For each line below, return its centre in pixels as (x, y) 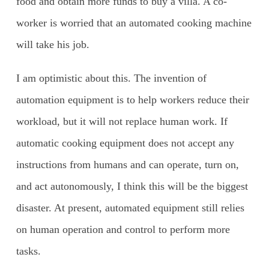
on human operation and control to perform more (123, 229)
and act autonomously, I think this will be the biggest (132, 186)
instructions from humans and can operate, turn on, (127, 164)
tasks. (28, 251)
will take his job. (53, 44)
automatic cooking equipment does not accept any (125, 143)
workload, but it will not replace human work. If (122, 121)
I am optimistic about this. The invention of (111, 78)
